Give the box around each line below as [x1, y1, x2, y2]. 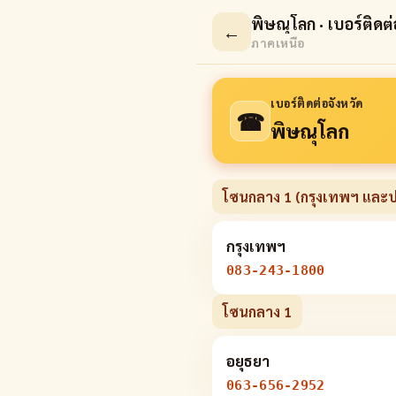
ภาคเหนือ [251, 34, 306, 50]
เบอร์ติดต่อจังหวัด [270, 95, 363, 110]
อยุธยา [226, 351, 270, 370]
